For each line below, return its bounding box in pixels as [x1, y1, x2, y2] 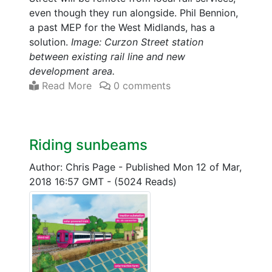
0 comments [110, 79, 171, 92]
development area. [29, 64, 115, 77]
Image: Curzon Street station [71, 35, 203, 48]
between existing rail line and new [29, 50, 185, 63]
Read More [39, 79, 92, 92]
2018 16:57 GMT [29, 175, 107, 188]
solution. [29, 35, 71, 48]
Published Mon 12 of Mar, [126, 160, 242, 173]
